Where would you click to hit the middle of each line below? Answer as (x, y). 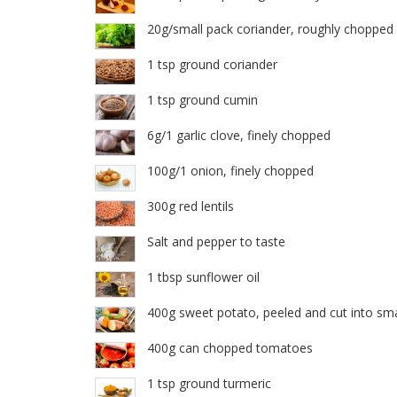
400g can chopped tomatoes (230, 348)
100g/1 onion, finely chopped (230, 171)
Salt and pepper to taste (216, 242)
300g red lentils (191, 206)
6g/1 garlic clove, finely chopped (239, 136)
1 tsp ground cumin (202, 100)
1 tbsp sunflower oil (203, 277)
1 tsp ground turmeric (209, 384)
